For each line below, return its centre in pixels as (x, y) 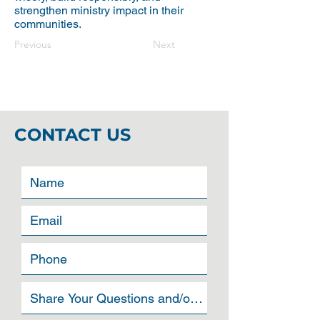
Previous (33, 44)
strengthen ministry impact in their (99, 10)
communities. (48, 24)
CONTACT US (72, 135)
